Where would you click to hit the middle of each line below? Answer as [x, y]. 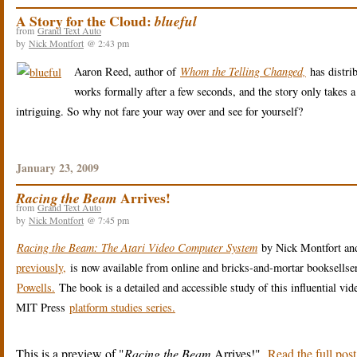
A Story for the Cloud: [85, 21]
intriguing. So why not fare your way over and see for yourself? [159, 111]
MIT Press [42, 308]
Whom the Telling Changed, [243, 71]
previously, [41, 268]
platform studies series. [122, 308]
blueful [176, 22]
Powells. [36, 288]
